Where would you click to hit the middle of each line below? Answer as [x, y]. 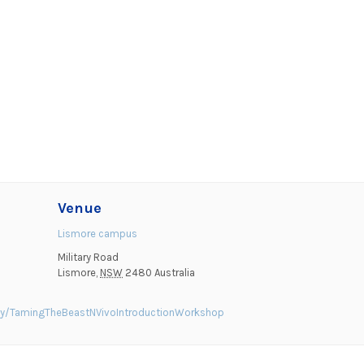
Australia [175, 273]
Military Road [88, 258]
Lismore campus [97, 234]
